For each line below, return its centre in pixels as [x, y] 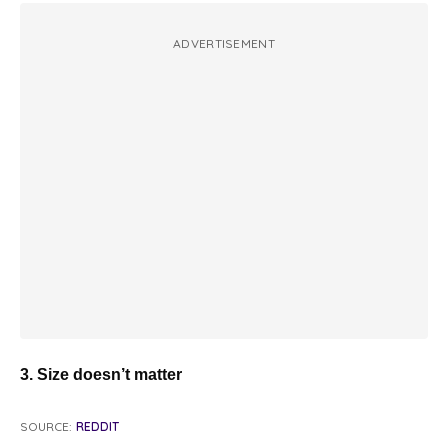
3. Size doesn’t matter [101, 375]
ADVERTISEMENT [224, 44]
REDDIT [97, 427]
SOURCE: [46, 427]
